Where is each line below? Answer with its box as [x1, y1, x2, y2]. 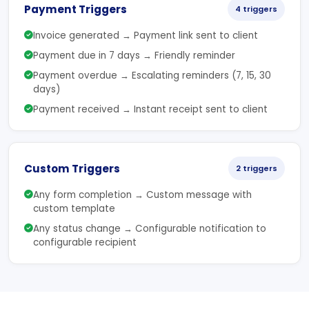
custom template [33, 202, 115, 215]
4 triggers [235, 3, 277, 14]
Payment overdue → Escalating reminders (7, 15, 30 [33, 69, 271, 82]
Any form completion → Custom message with [33, 188, 252, 201]
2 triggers [236, 163, 277, 174]
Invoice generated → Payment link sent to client [33, 29, 258, 42]
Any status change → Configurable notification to [33, 222, 266, 235]
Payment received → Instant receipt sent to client [33, 103, 268, 116]
